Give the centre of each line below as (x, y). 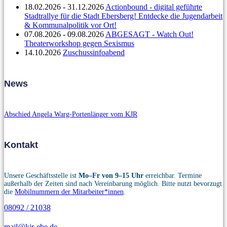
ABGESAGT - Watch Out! (149, 34)
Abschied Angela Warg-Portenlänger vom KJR (71, 115)
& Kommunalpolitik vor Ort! (70, 25)
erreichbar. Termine (173, 176)
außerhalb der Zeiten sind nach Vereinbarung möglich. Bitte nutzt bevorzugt (113, 184)
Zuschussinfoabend (94, 53)
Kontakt (21, 145)
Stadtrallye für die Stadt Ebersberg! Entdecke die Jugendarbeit (123, 16)
